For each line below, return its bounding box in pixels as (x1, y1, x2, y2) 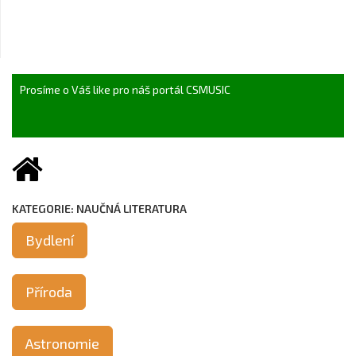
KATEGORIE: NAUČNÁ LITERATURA (12, 202, 187, 215)
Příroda (25, 283, 72, 300)
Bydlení (25, 231, 74, 249)
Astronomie (25, 335, 99, 352)
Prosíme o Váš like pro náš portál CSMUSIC (20, 83, 230, 96)
